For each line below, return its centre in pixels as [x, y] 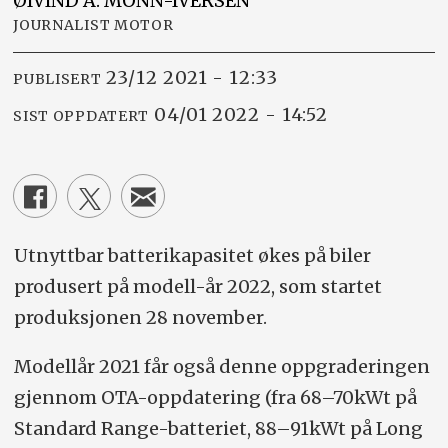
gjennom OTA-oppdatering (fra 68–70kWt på [215, 397]
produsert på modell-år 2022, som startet [197, 286]
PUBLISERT [57, 79]
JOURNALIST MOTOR [93, 24]
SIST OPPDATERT [81, 116]
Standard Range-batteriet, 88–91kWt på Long [218, 428]
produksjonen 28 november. [140, 317]
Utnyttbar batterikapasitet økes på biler [192, 255]
